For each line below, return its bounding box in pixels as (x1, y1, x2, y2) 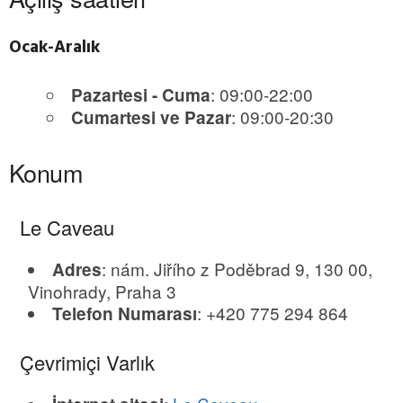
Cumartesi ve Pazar (71, 105, 231, 130)
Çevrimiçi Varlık (9, 348, 155, 377)
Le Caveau (9, 213, 114, 242)
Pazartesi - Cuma (71, 83, 210, 108)
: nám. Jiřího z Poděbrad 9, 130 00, (102, 256, 372, 282)
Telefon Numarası (52, 301, 197, 327)
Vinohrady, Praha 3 (28, 279, 176, 304)
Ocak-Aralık (9, 34, 100, 62)
